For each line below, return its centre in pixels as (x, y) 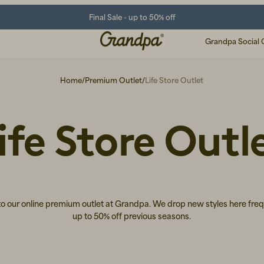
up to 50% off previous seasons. (132, 216)
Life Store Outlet (174, 80)
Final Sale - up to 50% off (132, 17)
